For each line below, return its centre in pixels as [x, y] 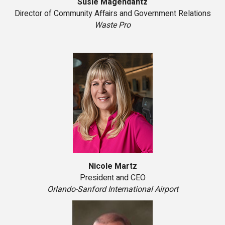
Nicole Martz [113, 166]
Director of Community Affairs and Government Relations [113, 14]
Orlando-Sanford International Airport [113, 190]
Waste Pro [113, 25]
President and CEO [113, 178]
